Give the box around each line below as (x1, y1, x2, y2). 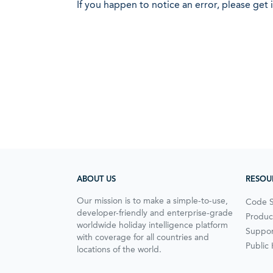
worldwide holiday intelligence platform (77, 220, 228, 230)
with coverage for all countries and (77, 232, 209, 242)
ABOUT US (77, 174, 116, 183)
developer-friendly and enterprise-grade (77, 208, 233, 218)
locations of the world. (77, 244, 161, 254)
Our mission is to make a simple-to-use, (77, 196, 228, 205)
